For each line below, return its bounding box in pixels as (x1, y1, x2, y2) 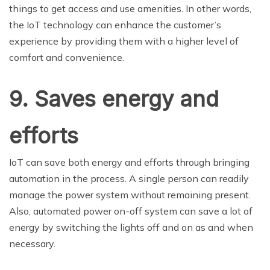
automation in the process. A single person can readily (9, 172, 249, 185)
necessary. (9, 237, 55, 250)
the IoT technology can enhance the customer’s (9, 19, 221, 31)
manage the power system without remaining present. (9, 189, 251, 201)
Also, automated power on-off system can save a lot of (9, 205, 253, 218)
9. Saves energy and (9, 86, 219, 113)
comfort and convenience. (9, 51, 124, 64)
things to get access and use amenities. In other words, (9, 2, 251, 15)
